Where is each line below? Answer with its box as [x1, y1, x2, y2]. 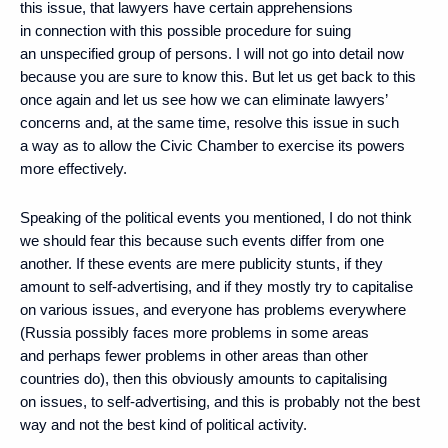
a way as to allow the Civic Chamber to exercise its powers [20, 136, 405, 154]
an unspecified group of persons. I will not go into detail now [20, 44, 404, 62]
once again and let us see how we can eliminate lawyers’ [20, 90, 387, 108]
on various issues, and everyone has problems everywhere [20, 300, 406, 318]
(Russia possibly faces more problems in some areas [20, 323, 369, 341]
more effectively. [20, 159, 127, 177]
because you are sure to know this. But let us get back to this [20, 67, 416, 85]
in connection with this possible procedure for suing [20, 21, 351, 39]
